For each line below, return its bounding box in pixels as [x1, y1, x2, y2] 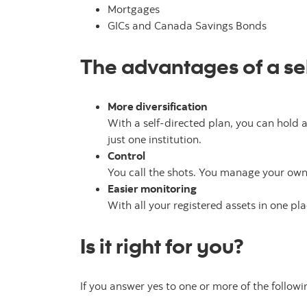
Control [108, 149, 145, 163]
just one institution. [108, 132, 201, 147]
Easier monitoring [108, 182, 197, 196]
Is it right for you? [80, 232, 244, 259]
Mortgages [108, 2, 160, 16]
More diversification [108, 99, 208, 114]
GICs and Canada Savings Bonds [108, 19, 267, 33]
